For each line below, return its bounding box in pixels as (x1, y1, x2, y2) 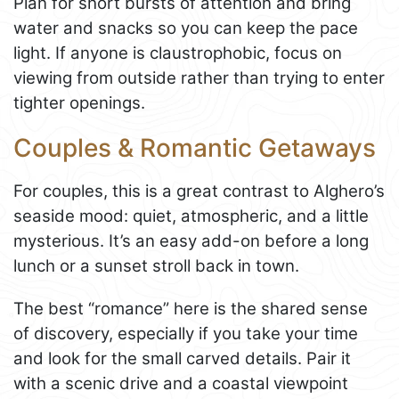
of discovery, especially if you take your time (13, 323, 358, 345)
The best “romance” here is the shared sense (13, 298, 368, 320)
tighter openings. (13, 92, 145, 113)
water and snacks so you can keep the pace (13, 17, 358, 38)
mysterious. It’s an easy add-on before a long (13, 231, 369, 252)
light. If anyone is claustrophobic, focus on (13, 42, 342, 63)
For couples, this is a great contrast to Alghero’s (13, 181, 385, 202)
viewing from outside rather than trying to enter (13, 67, 385, 88)
